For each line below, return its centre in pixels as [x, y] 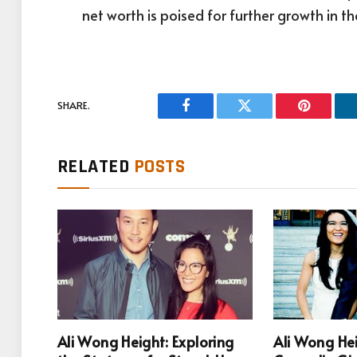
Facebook [212, 118]
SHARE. [74, 106]
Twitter [264, 118]
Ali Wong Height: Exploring [146, 341]
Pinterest [328, 118]
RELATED [96, 166]
